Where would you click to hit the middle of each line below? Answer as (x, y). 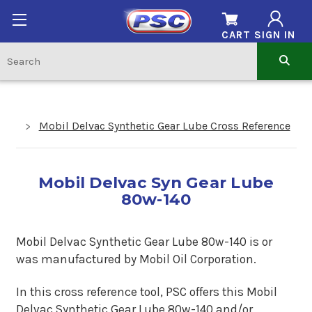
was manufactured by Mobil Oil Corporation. (136, 259)
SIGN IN (274, 35)
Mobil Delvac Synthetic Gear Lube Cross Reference (164, 125)
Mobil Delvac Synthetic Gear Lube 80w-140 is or (144, 241)
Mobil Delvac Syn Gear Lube (156, 182)
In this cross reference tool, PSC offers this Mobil (146, 292)
